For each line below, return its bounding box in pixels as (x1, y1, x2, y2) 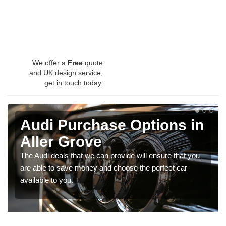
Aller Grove (20, 133, 102, 150)
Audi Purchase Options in (20, 116, 204, 133)
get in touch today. (44, 78, 103, 87)
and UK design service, (29, 68, 103, 77)
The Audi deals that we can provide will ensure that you (20, 151, 200, 160)
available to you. (20, 175, 73, 184)
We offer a (32, 58, 68, 67)
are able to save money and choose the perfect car (20, 163, 187, 172)
